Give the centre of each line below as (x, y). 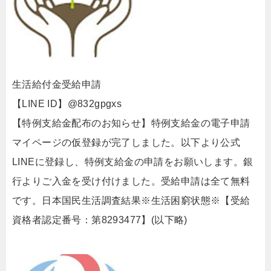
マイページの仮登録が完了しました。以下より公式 (126, 142)
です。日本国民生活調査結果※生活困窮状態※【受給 (131, 201)
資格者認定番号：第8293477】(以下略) (100, 220)
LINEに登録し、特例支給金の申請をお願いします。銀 (133, 162)
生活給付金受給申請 (57, 84)
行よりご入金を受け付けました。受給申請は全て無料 (131, 181)
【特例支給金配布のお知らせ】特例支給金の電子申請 (131, 123)
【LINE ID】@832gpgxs (67, 104)
